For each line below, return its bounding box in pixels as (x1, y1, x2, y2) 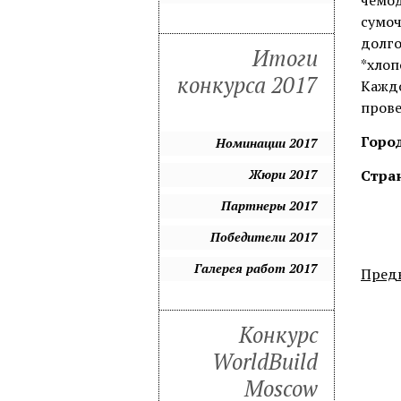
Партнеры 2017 (221, 196, 318, 214)
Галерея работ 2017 (194, 259, 318, 277)
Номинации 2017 (216, 133, 318, 151)
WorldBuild (212, 347, 318, 377)
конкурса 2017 (177, 70, 318, 99)
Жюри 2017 (249, 165, 318, 183)
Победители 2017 (210, 227, 318, 245)
